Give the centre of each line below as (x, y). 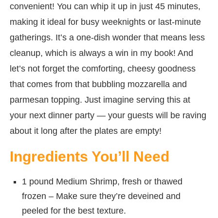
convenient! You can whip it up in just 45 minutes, (105, 6)
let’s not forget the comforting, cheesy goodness (103, 68)
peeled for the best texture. (74, 210)
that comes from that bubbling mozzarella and (98, 84)
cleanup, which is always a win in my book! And (101, 53)
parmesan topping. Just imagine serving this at (100, 100)
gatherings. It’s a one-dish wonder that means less (107, 37)
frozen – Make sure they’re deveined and (101, 196)
